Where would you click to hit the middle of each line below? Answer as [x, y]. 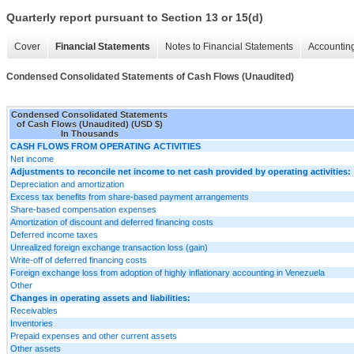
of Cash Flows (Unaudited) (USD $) [89, 124]
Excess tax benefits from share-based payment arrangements [130, 196]
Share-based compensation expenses [83, 209]
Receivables [34, 310]
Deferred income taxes [54, 234]
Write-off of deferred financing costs [79, 260]
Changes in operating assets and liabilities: [100, 298]
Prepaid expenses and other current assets [94, 335]
